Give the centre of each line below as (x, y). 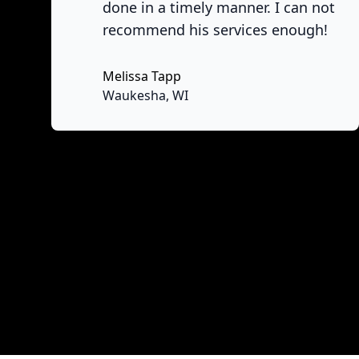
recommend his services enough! (215, 30)
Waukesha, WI (145, 95)
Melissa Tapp (142, 76)
